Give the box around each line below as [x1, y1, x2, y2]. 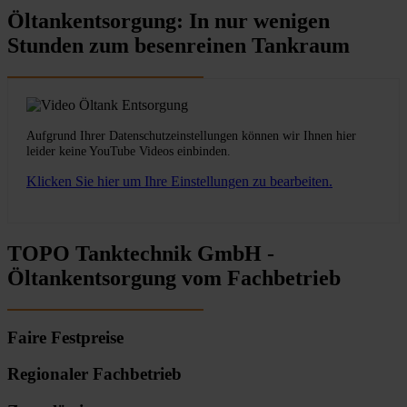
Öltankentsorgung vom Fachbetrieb [7, 265, 341, 290]
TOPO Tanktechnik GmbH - [7, 241, 274, 265]
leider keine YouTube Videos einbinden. [26, 144, 231, 159]
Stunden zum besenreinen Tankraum [7, 34, 350, 58]
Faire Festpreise [7, 327, 124, 347]
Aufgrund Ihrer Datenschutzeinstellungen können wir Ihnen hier [26, 128, 356, 144]
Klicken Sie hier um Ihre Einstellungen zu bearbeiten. [26, 174, 333, 190]
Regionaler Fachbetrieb [7, 364, 182, 384]
